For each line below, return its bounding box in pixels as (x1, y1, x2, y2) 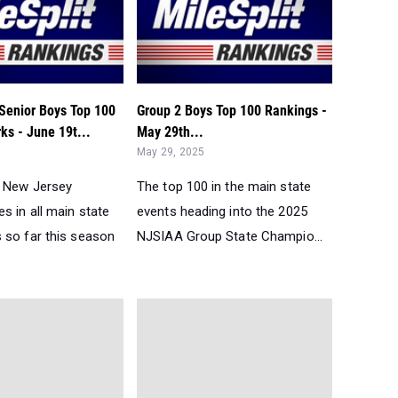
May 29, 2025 (137, 146, 205, 159)
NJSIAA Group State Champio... (137, 228, 322, 245)
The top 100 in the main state (137, 179, 311, 195)
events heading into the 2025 (137, 203, 307, 220)
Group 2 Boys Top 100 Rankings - (137, 102, 327, 120)
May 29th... (137, 123, 203, 141)
